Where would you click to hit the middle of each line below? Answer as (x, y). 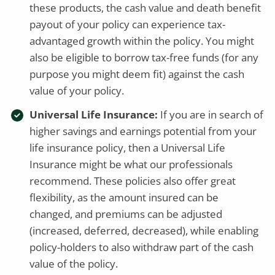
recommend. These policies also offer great (133, 180)
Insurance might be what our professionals (131, 164)
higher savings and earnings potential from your (143, 131)
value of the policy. (74, 263)
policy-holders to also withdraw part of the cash (142, 247)
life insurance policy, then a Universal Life (128, 147)
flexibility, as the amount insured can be (124, 197)
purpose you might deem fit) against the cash (137, 74)
